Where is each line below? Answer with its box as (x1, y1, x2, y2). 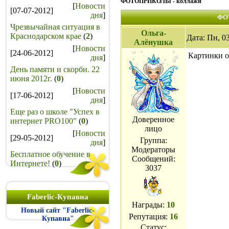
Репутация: (129, 212, 170, 221)
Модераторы (131, 145, 175, 154)
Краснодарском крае (10, 32, 81, 40)
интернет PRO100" (10, 117, 77, 125)
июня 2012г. (10, 74, 52, 83)
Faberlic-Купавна (27, 193, 88, 201)
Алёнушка (134, 38, 173, 47)
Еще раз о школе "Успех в (10, 107, 100, 116)
